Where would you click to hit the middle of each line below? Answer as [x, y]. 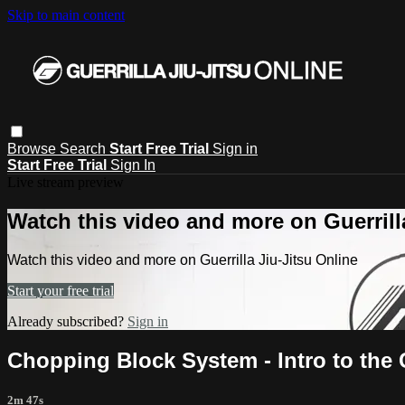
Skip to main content [66, 15]
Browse [33, 148]
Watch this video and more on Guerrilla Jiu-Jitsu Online [183, 259]
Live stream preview [66, 182]
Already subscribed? [67, 321]
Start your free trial [61, 290]
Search [85, 148]
